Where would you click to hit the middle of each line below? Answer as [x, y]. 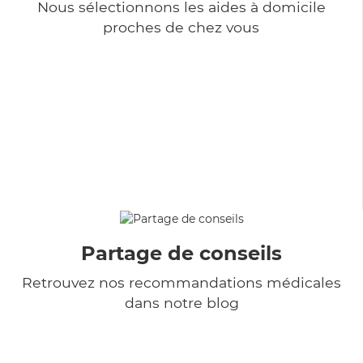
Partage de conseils [181, 253]
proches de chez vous [181, 27]
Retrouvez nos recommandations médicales [181, 282]
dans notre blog [181, 302]
